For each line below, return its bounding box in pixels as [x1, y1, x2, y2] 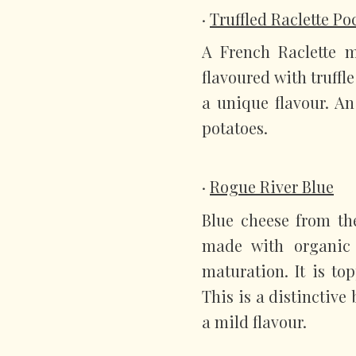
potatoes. [202, 117, 268, 139]
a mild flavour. [202, 310, 307, 332]
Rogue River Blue [210, 176, 334, 197]
